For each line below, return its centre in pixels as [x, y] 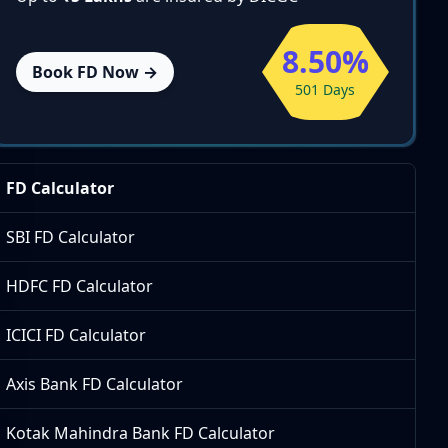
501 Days [325, 89]
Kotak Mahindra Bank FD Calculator [141, 433]
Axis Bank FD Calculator [95, 384]
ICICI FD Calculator [76, 335]
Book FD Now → [95, 72]
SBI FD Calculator [71, 237]
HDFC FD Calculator [80, 286]
